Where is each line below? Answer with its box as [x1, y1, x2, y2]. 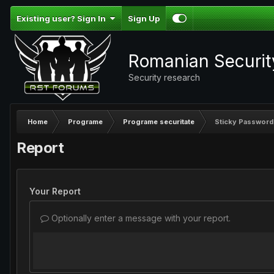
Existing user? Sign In [17, 13, 109, 23]
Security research [128, 72, 201, 83]
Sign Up [128, 13, 160, 23]
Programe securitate [123, 117, 194, 126]
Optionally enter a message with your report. [49, 213, 231, 223]
